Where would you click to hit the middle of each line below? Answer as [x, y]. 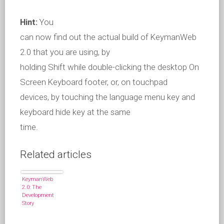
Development [38, 195]
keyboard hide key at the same [75, 112]
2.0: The [32, 187]
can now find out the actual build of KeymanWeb [108, 37]
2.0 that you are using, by [65, 52]
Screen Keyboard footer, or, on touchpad [94, 82]
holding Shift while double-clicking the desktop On [109, 67]
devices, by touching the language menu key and [107, 97]
